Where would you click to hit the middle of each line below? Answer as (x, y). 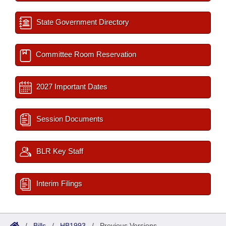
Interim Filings (58, 184)
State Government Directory (82, 22)
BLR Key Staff (59, 151)
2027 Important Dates (71, 87)
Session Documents (69, 119)
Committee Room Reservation (85, 54)
